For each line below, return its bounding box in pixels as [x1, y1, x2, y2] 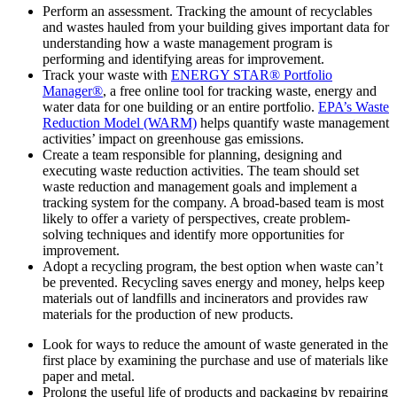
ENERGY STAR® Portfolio [171, 66, 332, 82]
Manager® [43, 82, 103, 98]
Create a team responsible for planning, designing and [43, 146, 342, 162]
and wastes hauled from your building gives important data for [43, 19, 389, 35]
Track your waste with [43, 66, 171, 82]
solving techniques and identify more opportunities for [43, 226, 344, 242]
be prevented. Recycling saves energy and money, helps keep [43, 274, 385, 290]
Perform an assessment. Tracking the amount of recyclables [43, 3, 372, 19]
